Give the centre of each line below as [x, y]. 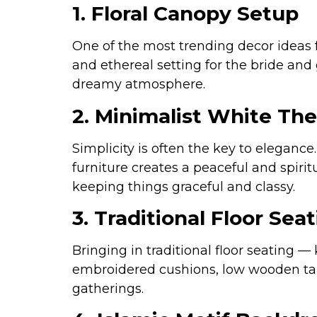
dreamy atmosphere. [139, 85]
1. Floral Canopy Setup [185, 14]
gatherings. [108, 289]
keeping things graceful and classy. [184, 186]
